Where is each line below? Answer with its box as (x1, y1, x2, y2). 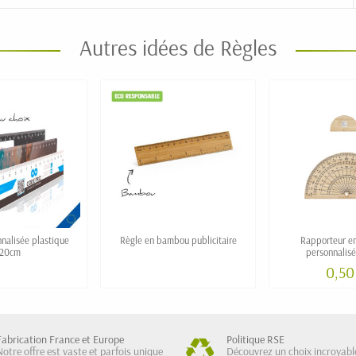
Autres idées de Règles (79, 33, 277, 62)
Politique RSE (226, 332, 284, 347)
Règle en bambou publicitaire (119, 234, 237, 247)
